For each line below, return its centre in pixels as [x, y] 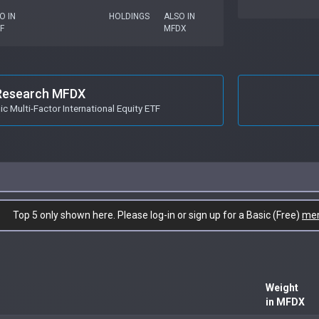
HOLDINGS [129, 16]
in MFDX [285, 302]
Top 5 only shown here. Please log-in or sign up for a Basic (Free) [157, 215]
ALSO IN [180, 16]
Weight [282, 287]
